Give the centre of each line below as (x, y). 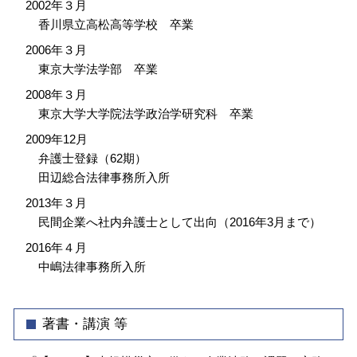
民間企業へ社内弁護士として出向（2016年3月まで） (179, 222)
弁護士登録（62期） (92, 158)
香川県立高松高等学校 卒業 (116, 24)
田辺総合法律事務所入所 (104, 177)
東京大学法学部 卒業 (98, 69)
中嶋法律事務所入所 (92, 266)
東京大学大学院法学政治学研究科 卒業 (145, 113)
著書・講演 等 (85, 324)
